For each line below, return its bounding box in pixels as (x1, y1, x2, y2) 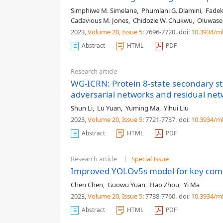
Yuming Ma (125, 104, 159, 112)
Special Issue (131, 154, 169, 163)
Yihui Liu (164, 104, 189, 112)
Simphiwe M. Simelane (71, 6, 137, 15)
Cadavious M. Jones (71, 16, 128, 25)
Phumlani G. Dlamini (141, 6, 201, 15)
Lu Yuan (97, 104, 121, 112)
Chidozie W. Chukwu (133, 16, 193, 25)
